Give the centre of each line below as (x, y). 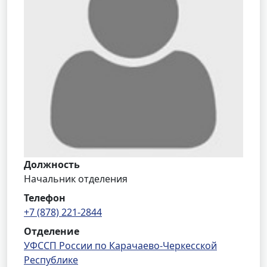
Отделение (52, 231)
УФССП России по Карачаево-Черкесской (120, 246)
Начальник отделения (76, 179)
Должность (52, 164)
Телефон (45, 198)
